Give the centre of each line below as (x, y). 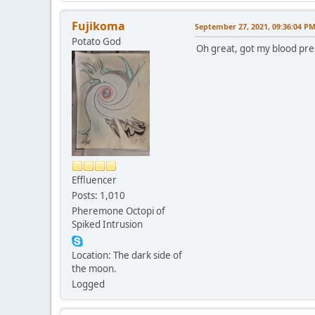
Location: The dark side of (127, 256)
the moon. (94, 269)
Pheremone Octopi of (118, 211)
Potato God (96, 42)
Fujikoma (98, 26)
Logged (88, 284)
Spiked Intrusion (107, 225)
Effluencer (94, 180)
